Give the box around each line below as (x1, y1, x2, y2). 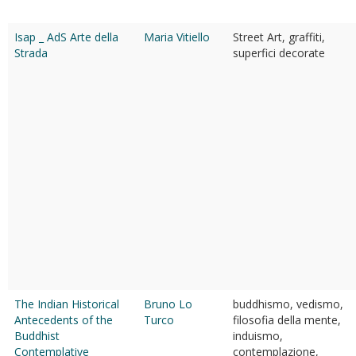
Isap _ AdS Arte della (14, 29, 118, 44)
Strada (14, 45, 48, 60)
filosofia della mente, (233, 312, 341, 327)
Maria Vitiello (144, 29, 210, 44)
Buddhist (14, 328, 60, 343)
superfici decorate (233, 45, 325, 60)
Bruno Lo (144, 296, 192, 311)
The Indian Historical (14, 296, 119, 311)
